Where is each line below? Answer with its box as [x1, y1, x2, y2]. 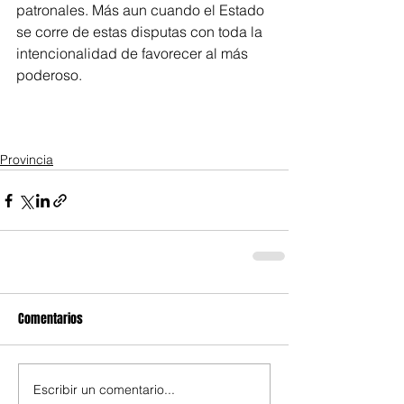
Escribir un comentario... [33, 381, 175, 398]
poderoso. [16, 66, 82, 84]
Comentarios [18, 309, 83, 328]
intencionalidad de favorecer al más [16, 44, 252, 62]
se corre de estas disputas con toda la [16, 23, 266, 41]
